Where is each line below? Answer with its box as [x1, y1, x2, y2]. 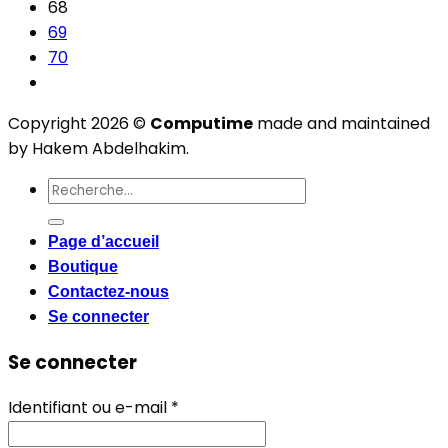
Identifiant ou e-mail [8, 396, 171, 420]
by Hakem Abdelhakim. [8, 137, 189, 160]
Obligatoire [178, 395, 266, 419]
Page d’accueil [48, 233, 159, 250]
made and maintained [253, 112, 430, 135]
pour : [47, 202, 91, 225]
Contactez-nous [48, 283, 169, 300]
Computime [150, 112, 253, 135]
